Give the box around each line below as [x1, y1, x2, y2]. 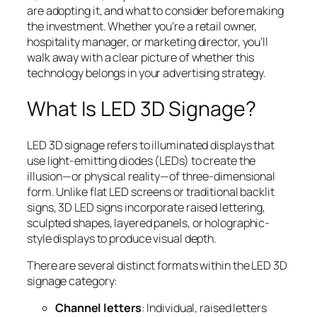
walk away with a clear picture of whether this [27, 50, 255, 66]
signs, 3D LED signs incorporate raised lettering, [27, 199, 266, 215]
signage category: [27, 272, 118, 289]
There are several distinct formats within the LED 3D [27, 257, 287, 273]
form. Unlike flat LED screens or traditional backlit [27, 183, 275, 200]
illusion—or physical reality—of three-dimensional [27, 168, 276, 184]
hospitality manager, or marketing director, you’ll [27, 34, 268, 50]
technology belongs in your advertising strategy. [27, 65, 267, 81]
